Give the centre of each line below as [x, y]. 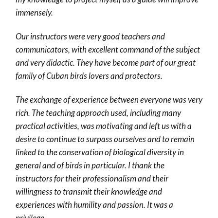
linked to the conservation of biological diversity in [100, 152]
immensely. [34, 12]
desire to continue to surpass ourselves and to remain [105, 139]
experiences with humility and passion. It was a [94, 204]
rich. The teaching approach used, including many [98, 112]
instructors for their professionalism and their [92, 178]
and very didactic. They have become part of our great [106, 62]
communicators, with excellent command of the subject [108, 49]
